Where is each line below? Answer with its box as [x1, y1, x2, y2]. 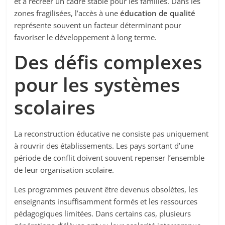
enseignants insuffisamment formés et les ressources [14, 196, 198, 207]
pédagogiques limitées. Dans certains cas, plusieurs [14, 208, 191, 219]
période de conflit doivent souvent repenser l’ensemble [14, 153, 205, 163]
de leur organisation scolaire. [14, 165, 115, 175]
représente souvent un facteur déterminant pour [14, 20, 182, 31]
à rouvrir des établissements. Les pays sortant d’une [14, 141, 194, 151]
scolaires [14, 94, 96, 121]
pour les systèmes [14, 71, 181, 98]
